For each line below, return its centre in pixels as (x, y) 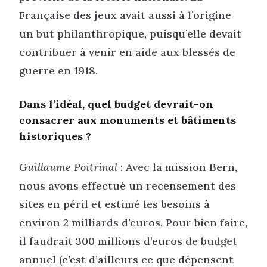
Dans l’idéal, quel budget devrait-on (116, 104)
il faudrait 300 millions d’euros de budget (128, 241)
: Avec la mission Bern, (177, 167)
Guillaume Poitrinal (68, 167)
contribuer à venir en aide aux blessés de (127, 52)
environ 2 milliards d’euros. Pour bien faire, (133, 222)
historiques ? (55, 136)
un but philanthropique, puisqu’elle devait (130, 34)
